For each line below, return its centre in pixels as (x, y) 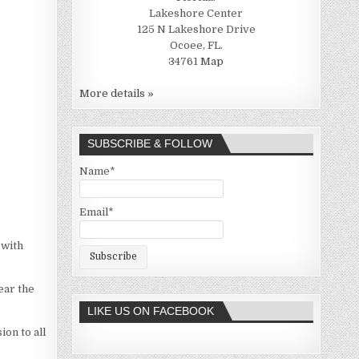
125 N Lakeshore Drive (196, 30)
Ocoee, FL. (196, 46)
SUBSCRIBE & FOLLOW (149, 144)
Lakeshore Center (196, 14)
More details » (116, 94)
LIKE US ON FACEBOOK (150, 311)
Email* (96, 212)
